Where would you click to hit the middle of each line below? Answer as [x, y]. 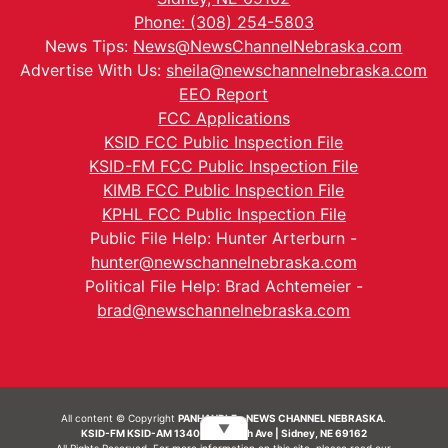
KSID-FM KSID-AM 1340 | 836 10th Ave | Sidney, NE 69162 [223, 433]
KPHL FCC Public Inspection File [223, 214]
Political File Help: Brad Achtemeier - [223, 286]
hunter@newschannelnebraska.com [223, 262]
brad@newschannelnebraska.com [224, 310]
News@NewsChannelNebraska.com [268, 46]
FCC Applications [223, 118]
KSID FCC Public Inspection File [224, 142]
